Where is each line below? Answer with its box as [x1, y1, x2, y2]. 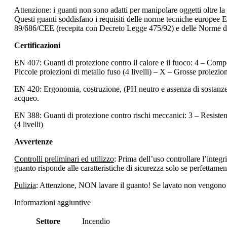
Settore [35, 216, 60, 225]
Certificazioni [14, 41, 60, 50]
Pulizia [14, 180, 36, 190]
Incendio [82, 216, 110, 225]
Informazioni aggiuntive [14, 198, 91, 207]
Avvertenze [14, 137, 53, 146]
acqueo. [14, 93, 39, 102]
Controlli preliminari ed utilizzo [14, 154, 114, 163]
